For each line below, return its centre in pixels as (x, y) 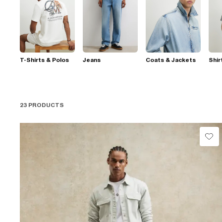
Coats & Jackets (171, 60)
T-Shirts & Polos (44, 60)
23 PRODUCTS (42, 105)
